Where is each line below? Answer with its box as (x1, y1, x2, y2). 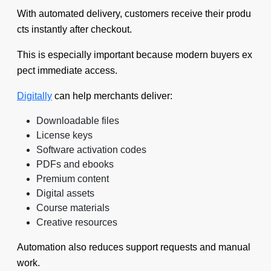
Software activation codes (36, 145, 146, 155)
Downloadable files (36, 116, 119, 126)
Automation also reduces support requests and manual (17, 242, 253, 252)
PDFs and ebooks (36, 159, 114, 169)
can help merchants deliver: (52, 91, 172, 101)
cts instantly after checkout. (17, 24, 132, 34)
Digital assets (36, 188, 94, 198)
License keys (36, 130, 93, 140)
